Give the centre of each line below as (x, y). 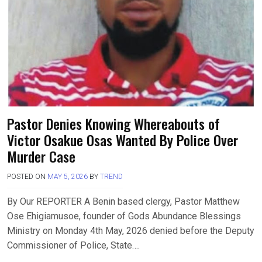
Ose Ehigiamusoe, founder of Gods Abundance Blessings (124, 216)
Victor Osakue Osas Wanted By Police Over (123, 139)
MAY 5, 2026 (68, 176)
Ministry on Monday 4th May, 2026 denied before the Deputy (131, 230)
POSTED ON (27, 176)
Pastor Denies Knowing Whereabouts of (113, 123)
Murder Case (41, 156)
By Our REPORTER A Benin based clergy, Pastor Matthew (123, 201)
